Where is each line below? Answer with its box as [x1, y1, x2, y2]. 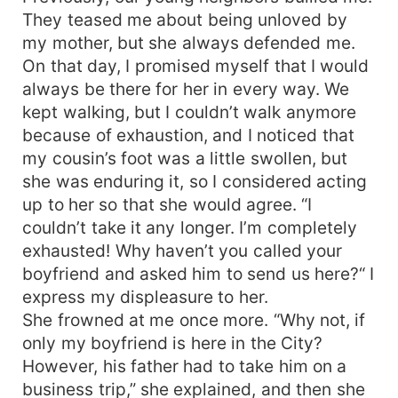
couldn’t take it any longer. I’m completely [22, 216, 357, 238]
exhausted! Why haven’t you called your [22, 239, 343, 261]
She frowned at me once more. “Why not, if [22, 308, 366, 330]
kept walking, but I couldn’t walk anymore [22, 100, 356, 123]
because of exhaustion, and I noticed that [22, 123, 354, 146]
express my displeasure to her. [22, 285, 268, 307]
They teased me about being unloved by [22, 8, 347, 30]
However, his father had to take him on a [22, 354, 347, 377]
